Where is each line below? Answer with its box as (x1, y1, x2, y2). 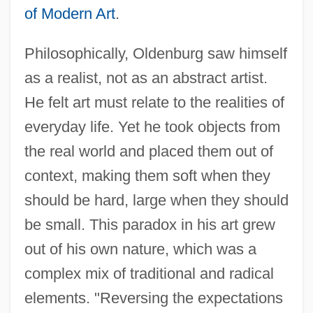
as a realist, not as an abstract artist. (24, 68, 268, 87)
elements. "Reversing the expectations (24, 289, 283, 307)
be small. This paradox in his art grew (24, 215, 275, 233)
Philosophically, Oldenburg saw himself (24, 44, 287, 62)
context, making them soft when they (24, 166, 270, 184)
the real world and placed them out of (24, 142, 273, 160)
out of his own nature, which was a (24, 240, 256, 258)
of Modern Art (24, 4, 115, 22)
